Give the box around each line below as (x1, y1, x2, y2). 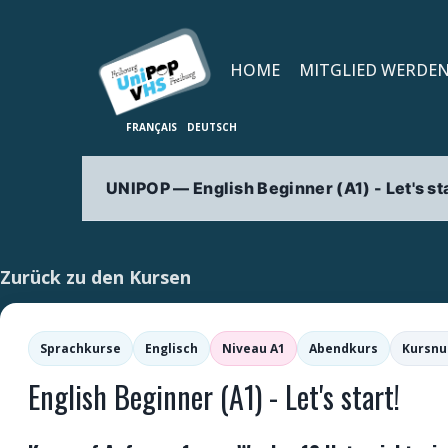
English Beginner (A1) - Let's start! (28, 374, 400, 419)
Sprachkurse (40, 340, 121, 357)
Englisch (145, 340, 198, 357)
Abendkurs (309, 340, 378, 357)
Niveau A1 (222, 340, 285, 357)
